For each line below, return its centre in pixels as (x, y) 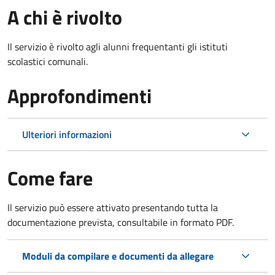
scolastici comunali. (48, 61)
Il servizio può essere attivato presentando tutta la (113, 207)
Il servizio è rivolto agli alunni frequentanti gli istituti (118, 46)
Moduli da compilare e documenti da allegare (118, 256)
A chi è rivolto (65, 17)
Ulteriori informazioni (67, 134)
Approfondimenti (79, 95)
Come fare (50, 178)
